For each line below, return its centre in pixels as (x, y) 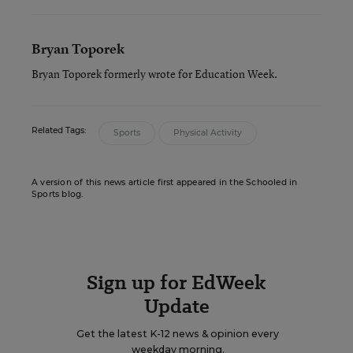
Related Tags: (59, 130)
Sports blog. (58, 194)
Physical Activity (208, 133)
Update (176, 306)
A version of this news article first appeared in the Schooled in (165, 182)
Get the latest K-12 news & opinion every (178, 334)
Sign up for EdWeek (176, 282)
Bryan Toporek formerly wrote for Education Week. (154, 74)
